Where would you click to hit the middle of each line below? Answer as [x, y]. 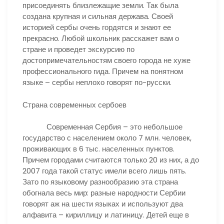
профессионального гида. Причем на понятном [103, 71]
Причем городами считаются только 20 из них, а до [111, 160]
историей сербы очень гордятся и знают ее [97, 27]
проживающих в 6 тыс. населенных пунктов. [98, 149]
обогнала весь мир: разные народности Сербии [104, 193]
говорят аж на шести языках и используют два [103, 204]
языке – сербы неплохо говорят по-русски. [97, 82]
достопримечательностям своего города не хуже [106, 60]
